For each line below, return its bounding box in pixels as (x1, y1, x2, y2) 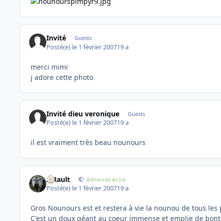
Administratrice (86, 175, 126, 183)
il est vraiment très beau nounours (31, 138, 146, 147)
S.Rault (46, 174, 71, 184)
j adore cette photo (31, 72, 93, 82)
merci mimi (31, 62, 68, 72)
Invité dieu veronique (46, 109, 120, 118)
